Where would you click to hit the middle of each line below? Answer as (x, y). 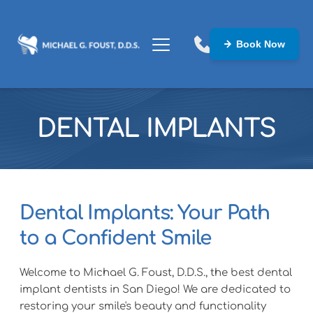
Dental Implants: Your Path (144, 213)
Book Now (261, 44)
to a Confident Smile (115, 238)
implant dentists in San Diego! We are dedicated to (155, 290)
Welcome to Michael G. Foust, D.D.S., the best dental (155, 273)
